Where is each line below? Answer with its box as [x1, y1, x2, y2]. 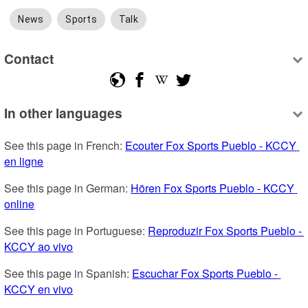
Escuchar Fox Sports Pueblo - [132, 265, 278, 282]
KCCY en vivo [4, 281, 74, 298]
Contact [4, 48, 54, 68]
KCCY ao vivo [4, 239, 74, 255]
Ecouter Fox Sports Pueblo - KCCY [125, 137, 297, 154]
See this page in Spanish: [4, 265, 133, 282]
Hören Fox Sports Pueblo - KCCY [131, 180, 295, 197]
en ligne [4, 153, 44, 170]
